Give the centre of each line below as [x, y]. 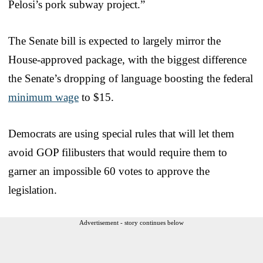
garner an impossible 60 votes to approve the [109, 171]
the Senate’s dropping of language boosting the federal [131, 78]
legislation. [33, 190]
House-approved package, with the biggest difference [127, 59]
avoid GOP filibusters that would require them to [118, 152]
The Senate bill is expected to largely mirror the [114, 41]
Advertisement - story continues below [131, 222]
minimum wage [43, 97]
